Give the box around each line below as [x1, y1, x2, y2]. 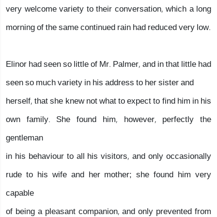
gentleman [6, 129, 43, 147]
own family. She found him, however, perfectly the [6, 110, 211, 128]
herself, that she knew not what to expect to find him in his [6, 92, 211, 110]
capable [6, 184, 34, 202]
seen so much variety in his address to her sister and [6, 74, 194, 92]
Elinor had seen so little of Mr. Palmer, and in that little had [6, 55, 211, 73]
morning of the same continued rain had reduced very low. [6, 18, 211, 36]
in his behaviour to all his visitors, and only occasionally [6, 147, 211, 165]
